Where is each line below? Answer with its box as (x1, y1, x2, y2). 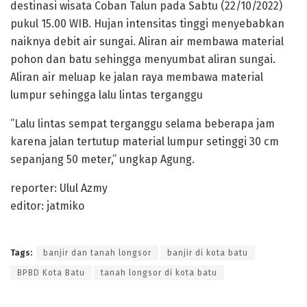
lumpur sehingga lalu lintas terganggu (10, 88, 203, 101)
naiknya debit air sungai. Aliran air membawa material (10, 34, 284, 48)
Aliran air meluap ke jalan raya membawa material (10, 70, 263, 84)
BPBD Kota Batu (17, 267, 85, 278)
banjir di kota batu (167, 247, 248, 258)
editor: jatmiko (10, 199, 84, 212)
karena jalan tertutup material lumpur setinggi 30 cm (10, 134, 279, 148)
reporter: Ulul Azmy (10, 181, 108, 195)
